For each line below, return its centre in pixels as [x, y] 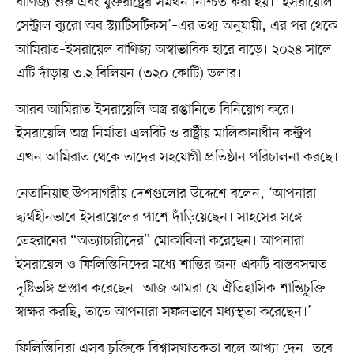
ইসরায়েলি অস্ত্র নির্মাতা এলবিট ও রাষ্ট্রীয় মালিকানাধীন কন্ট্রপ [163, 134]
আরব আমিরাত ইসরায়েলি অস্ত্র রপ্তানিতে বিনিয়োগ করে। [155, 110]
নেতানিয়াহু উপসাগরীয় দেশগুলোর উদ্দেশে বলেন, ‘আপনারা [166, 194]
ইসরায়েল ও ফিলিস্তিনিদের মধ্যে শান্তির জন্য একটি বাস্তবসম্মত [171, 265]
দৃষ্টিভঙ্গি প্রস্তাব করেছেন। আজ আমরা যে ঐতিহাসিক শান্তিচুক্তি [170, 289]
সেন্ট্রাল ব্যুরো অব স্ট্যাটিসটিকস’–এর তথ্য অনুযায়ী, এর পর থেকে [176, 26]
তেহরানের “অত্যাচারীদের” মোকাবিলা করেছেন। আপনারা [160, 241]
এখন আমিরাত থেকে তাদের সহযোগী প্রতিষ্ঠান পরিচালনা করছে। [177, 158]
